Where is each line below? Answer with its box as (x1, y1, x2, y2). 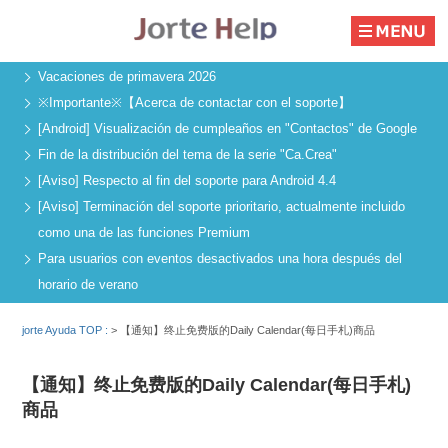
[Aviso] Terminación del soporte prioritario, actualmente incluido (38, 199, 405, 215)
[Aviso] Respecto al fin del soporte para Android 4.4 (38, 173, 336, 189)
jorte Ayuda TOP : (22, 323, 112, 336)
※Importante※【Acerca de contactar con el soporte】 (38, 95, 351, 111)
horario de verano (38, 277, 138, 293)
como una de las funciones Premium (38, 225, 250, 241)
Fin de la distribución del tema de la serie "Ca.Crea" (38, 147, 337, 163)
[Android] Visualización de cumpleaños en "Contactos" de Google (38, 121, 417, 137)
